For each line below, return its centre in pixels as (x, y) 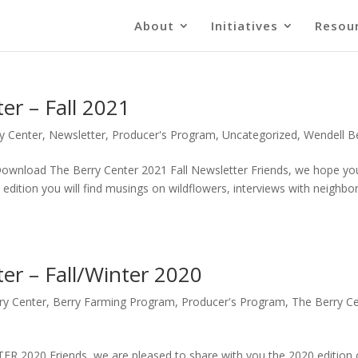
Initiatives (245, 26)
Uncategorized (260, 135)
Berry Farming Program (114, 302)
